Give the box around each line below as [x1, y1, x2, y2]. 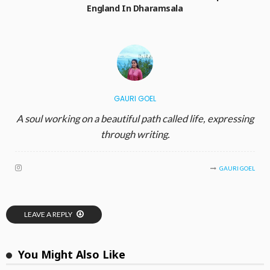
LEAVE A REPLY [24, 210, 74, 219]
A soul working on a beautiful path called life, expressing [16, 113, 254, 125]
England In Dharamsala [87, 2, 183, 14]
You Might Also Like [18, 247, 125, 262]
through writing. [100, 128, 170, 141]
